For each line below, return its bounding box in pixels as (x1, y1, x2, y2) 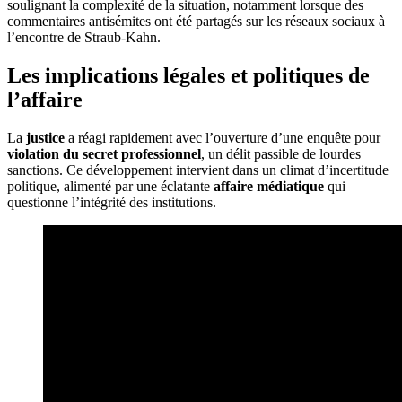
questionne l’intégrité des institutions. (7, 195, 216, 211)
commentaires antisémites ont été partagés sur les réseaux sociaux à (7, 13, 385, 30)
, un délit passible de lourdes (201, 146, 361, 162)
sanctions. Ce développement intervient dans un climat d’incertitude (7, 162, 389, 179)
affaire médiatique (214, 179, 324, 195)
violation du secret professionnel (7, 146, 201, 162)
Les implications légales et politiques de (7, 64, 370, 88)
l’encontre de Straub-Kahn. (7, 30, 161, 46)
